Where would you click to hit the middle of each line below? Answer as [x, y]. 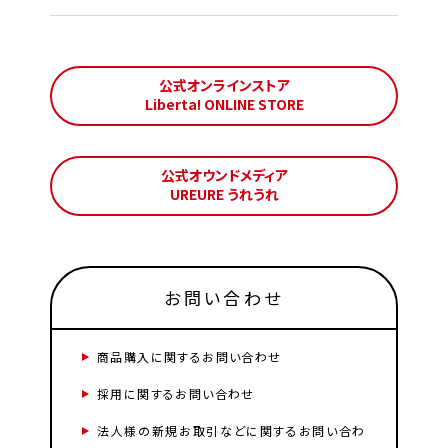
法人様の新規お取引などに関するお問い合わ [231, 431]
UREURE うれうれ [224, 194]
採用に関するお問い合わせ [176, 394]
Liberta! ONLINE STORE [224, 104]
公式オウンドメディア [224, 175]
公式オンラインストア [224, 85]
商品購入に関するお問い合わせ [189, 357]
